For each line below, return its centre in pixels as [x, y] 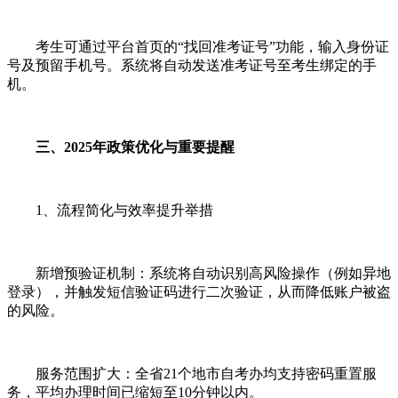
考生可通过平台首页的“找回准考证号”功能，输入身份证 [198, 46]
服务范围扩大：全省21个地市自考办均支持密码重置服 [192, 373]
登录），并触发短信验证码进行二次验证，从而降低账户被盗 [199, 291]
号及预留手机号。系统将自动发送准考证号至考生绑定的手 [192, 65]
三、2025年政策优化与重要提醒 [135, 147]
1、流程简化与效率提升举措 [110, 210]
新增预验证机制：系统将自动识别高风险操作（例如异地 [199, 273]
